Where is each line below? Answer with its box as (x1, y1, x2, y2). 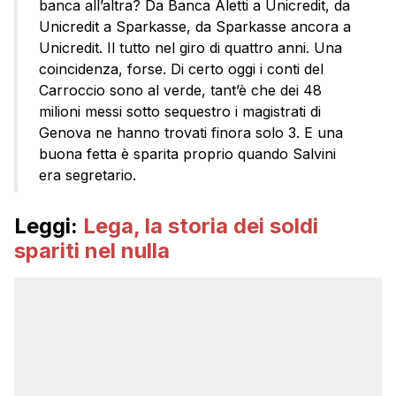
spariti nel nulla (14, 237, 170, 263)
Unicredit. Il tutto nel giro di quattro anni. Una (39, 38, 342, 57)
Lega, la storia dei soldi (83, 212, 318, 239)
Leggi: (14, 212, 83, 239)
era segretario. (39, 165, 136, 184)
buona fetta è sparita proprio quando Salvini (39, 144, 336, 163)
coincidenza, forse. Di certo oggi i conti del (39, 59, 324, 78)
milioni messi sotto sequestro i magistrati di (39, 102, 321, 120)
